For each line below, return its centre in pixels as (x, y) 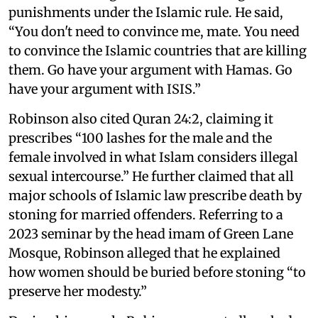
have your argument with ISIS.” (105, 89)
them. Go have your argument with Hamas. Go (150, 70)
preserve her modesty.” (78, 291)
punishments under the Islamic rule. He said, (146, 12)
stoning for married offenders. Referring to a (146, 215)
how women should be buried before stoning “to (157, 272)
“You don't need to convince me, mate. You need (154, 32)
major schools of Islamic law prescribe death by (155, 196)
